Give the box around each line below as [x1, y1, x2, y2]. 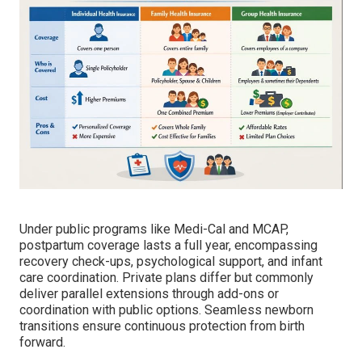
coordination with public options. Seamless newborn [19, 301, 314, 318]
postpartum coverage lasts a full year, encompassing [19, 237, 318, 253]
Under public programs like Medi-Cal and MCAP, [19, 221, 288, 237]
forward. [19, 334, 65, 350]
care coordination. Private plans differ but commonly [19, 269, 314, 285]
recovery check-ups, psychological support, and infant [19, 253, 322, 269]
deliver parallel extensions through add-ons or [19, 285, 279, 301]
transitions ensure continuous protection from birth [19, 318, 305, 334]
